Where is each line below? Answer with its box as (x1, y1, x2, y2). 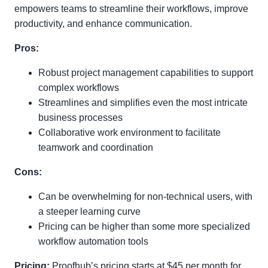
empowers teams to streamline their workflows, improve (14, 4, 248, 14)
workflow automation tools (38, 236, 148, 246)
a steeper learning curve (38, 206, 141, 217)
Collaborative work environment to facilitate (38, 127, 221, 138)
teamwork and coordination (38, 142, 153, 153)
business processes (38, 112, 123, 123)
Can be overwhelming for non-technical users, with (38, 191, 252, 202)
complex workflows (38, 83, 119, 93)
